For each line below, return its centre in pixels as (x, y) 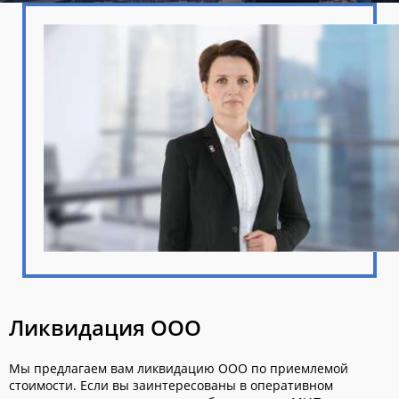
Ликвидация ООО (105, 328)
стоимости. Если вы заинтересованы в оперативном (171, 386)
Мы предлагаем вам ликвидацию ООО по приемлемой (179, 369)
